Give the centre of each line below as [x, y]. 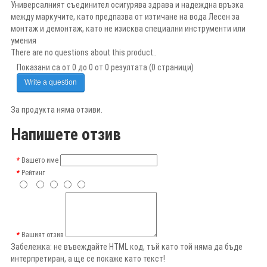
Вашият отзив [43, 235]
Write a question [51, 83]
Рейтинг [33, 173]
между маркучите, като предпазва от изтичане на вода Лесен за [125, 16]
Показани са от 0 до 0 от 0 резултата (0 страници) [105, 67]
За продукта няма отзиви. [57, 109]
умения [24, 40]
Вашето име [40, 161]
